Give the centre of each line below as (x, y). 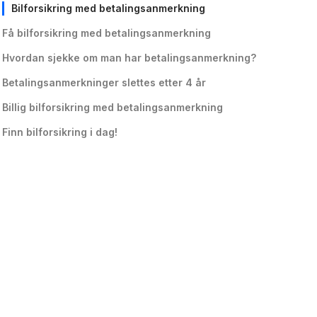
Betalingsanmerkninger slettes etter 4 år (104, 83)
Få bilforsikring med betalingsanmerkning (106, 33)
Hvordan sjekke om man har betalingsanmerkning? (129, 58)
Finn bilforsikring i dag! (59, 132)
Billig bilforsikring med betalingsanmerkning (112, 108)
